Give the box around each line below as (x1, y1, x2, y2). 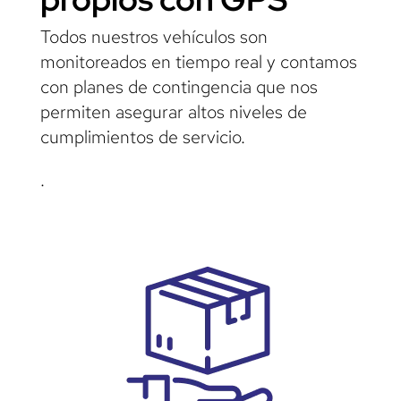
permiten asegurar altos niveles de (39, 99, 307, 124)
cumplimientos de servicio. (39, 124, 245, 149)
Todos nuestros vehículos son (39, 24, 268, 48)
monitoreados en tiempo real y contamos (39, 49, 357, 73)
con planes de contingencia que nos (39, 74, 318, 98)
